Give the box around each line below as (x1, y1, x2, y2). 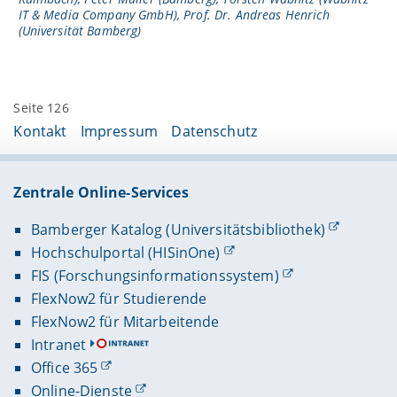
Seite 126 (13, 98, 69, 116)
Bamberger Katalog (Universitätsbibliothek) (30, 219, 325, 239)
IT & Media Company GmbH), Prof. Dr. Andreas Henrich (18, 5, 330, 23)
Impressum (80, 121, 159, 142)
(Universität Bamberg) (18, 21, 142, 39)
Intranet (30, 335, 87, 355)
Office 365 (30, 358, 98, 378)
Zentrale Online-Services (13, 182, 189, 202)
